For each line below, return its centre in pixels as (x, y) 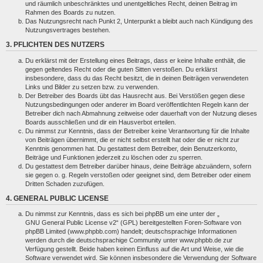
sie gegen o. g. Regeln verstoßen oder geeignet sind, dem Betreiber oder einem (138, 175)
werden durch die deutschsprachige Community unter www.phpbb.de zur (129, 240)
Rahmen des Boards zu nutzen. (70, 13)
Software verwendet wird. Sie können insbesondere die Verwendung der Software (141, 258)
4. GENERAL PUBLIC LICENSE (57, 198)
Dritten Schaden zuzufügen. (65, 183)
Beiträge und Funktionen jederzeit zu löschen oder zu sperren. (114, 157)
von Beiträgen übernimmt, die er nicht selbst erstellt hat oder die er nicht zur (132, 139)
